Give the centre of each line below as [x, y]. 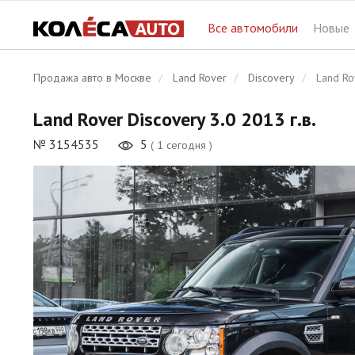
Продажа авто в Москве [92, 78]
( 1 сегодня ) [181, 145]
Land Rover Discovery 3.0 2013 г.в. [175, 119]
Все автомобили [254, 28]
